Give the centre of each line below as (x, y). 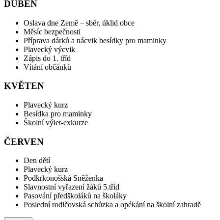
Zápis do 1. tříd (47, 58)
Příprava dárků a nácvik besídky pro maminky (95, 40)
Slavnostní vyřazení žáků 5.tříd (71, 187)
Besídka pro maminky (58, 114)
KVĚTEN (24, 86)
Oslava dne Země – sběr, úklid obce (79, 23)
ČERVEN (24, 141)
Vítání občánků (47, 67)
